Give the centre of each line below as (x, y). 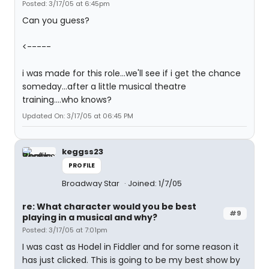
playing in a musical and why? (90, 217)
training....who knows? (67, 100)
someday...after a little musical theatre (104, 86)
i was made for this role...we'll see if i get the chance (131, 73)
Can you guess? (56, 20)
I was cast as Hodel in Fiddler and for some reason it (131, 247)
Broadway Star (92, 183)
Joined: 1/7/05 (155, 183)
